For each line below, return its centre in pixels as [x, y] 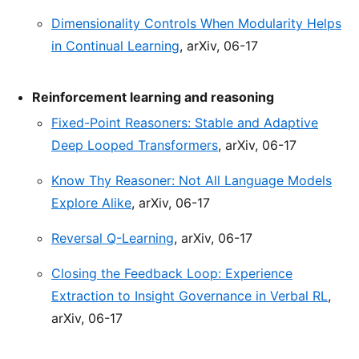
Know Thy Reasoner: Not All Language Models [192, 181]
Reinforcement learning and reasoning [153, 97]
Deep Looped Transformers [135, 145]
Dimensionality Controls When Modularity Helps [196, 24]
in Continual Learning [115, 46]
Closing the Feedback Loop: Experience [172, 274]
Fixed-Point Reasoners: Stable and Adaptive [185, 123]
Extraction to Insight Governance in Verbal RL [190, 296]
